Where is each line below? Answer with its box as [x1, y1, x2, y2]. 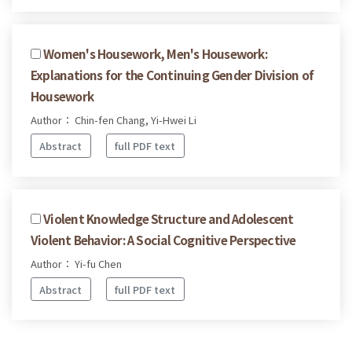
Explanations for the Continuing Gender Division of [31, 66, 314, 84]
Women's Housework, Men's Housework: [43, 45, 267, 63]
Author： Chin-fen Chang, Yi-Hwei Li [31, 112, 196, 128]
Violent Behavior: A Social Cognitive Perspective [31, 230, 296, 248]
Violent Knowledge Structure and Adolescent [43, 209, 294, 227]
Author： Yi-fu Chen [31, 255, 122, 271]
